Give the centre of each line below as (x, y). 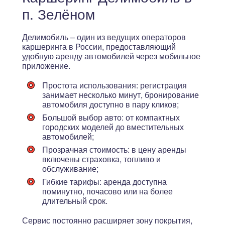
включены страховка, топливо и (101, 159)
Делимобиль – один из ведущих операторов (104, 37)
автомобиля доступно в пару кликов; (110, 104)
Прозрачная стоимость (85, 149)
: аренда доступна (133, 182)
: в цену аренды (157, 149)
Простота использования (89, 85)
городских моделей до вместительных (113, 127)
